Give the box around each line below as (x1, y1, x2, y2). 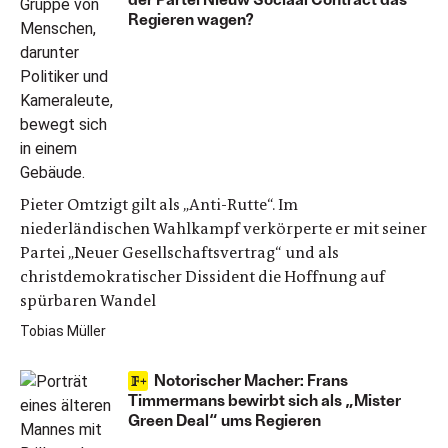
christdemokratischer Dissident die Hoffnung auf (20, 266, 385, 287)
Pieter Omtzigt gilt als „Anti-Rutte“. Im (20, 194, 298, 215)
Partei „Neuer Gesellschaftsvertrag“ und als (20, 242, 339, 263)
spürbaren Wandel (20, 290, 156, 311)
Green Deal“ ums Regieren (128, 410, 321, 429)
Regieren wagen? (128, 9, 254, 28)
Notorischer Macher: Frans (154, 370, 348, 389)
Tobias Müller (20, 323, 106, 339)
